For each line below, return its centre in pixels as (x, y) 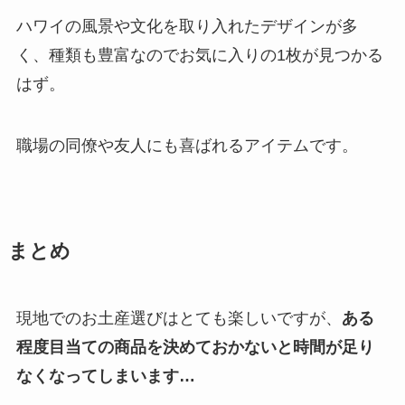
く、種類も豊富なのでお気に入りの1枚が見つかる (199, 55)
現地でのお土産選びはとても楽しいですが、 (179, 318)
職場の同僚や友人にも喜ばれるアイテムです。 (187, 145)
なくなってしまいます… (105, 376)
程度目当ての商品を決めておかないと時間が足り (195, 347)
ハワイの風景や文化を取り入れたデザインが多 (187, 26)
